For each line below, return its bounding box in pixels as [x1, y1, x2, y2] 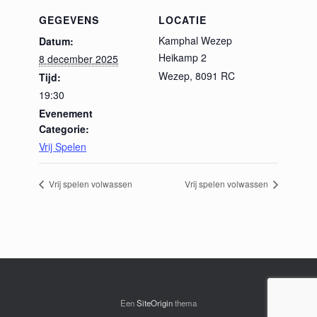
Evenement [39, 106, 93, 120]
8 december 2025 [39, 52, 118, 66]
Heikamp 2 [158, 50, 207, 64]
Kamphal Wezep [158, 33, 232, 47]
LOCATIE [158, 13, 207, 27]
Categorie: [39, 122, 89, 136]
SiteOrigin [137, 297, 173, 309]
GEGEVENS [39, 13, 99, 27]
